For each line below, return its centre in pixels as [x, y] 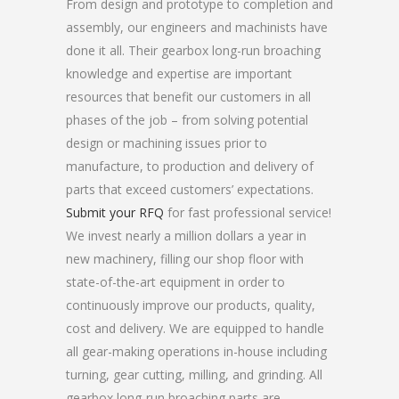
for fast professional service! [248, 212]
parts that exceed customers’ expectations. [190, 189]
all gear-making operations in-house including [196, 351]
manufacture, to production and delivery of [190, 166]
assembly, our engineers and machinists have [197, 27]
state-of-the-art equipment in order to [175, 282]
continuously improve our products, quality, [191, 305]
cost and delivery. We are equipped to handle [195, 328]
